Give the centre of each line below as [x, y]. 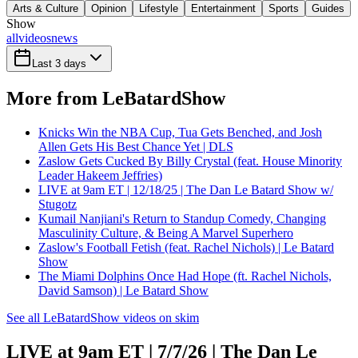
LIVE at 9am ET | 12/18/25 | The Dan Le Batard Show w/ [186, 189]
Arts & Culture [46, 8]
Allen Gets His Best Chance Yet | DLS [136, 146]
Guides [328, 8]
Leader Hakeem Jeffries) [100, 175]
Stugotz [58, 204]
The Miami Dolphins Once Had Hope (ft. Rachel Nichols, [185, 276]
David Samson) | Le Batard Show [123, 290]
